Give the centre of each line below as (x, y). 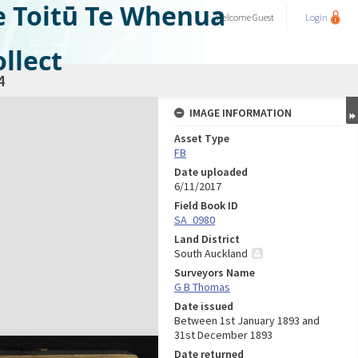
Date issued (204, 306)
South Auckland (211, 253)
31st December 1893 (223, 335)
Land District (207, 239)
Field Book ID (206, 205)
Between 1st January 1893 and (247, 320)
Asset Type (202, 138)
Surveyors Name (215, 272)
